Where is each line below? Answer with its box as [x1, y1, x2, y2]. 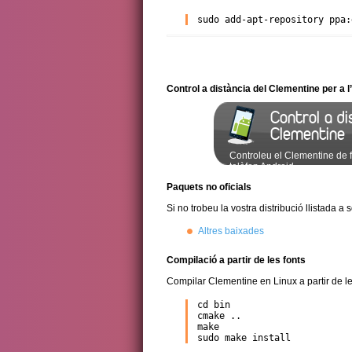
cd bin [197, 299, 230, 310]
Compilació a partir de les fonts [167, 255, 306, 266]
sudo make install [197, 332, 291, 343]
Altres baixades [198, 225, 264, 236]
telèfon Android [229, 161, 294, 172]
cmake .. [197, 310, 241, 321]
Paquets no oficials [167, 181, 251, 192]
